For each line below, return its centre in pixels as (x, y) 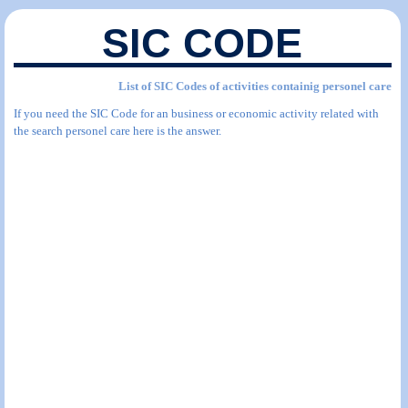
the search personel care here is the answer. (117, 131)
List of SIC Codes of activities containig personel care (255, 86)
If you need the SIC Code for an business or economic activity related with (196, 113)
